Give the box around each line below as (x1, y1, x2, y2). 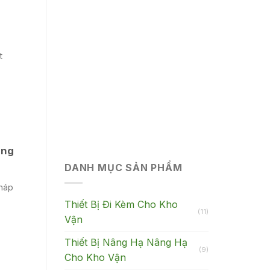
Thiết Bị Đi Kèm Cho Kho (64, 198, 178, 210)
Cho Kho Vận (64, 251, 126, 263)
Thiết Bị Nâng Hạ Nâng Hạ (64, 236, 187, 248)
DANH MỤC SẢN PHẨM (64, 162, 183, 174)
